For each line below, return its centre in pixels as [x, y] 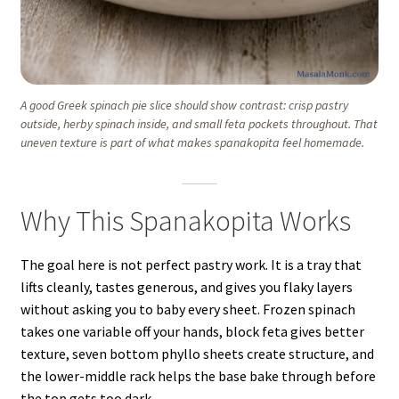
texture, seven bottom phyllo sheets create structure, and [197, 353]
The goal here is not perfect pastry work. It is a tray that [191, 264]
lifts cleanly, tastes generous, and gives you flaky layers [186, 286]
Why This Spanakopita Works [185, 221]
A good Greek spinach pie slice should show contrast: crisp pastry [184, 105]
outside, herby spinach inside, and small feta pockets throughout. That [199, 123]
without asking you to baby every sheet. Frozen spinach [187, 309]
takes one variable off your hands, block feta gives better [192, 331]
